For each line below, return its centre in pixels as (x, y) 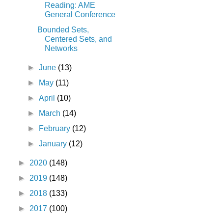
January (54, 144)
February (56, 129)
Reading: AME (70, 5)
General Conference (80, 15)
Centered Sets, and (78, 39)
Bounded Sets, (63, 30)
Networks (61, 49)
